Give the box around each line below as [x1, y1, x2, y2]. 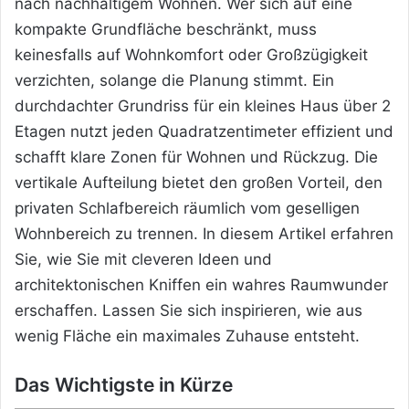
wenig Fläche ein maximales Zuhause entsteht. [15, 327, 360, 345]
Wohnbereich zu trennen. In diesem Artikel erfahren [15, 225, 393, 243]
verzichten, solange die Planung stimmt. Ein [15, 71, 334, 89]
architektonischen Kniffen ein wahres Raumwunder [15, 276, 388, 294]
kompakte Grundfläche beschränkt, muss [15, 20, 317, 38]
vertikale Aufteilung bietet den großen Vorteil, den [15, 173, 383, 192]
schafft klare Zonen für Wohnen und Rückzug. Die [15, 148, 378, 166]
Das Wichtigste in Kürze [15, 373, 233, 396]
